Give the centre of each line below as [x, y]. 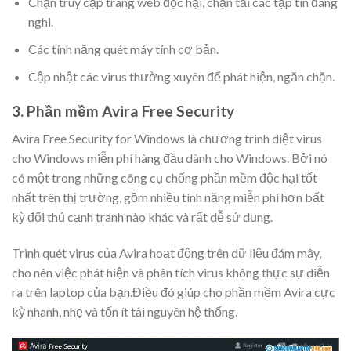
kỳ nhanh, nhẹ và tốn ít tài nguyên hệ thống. [125, 311]
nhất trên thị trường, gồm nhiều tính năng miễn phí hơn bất [168, 197]
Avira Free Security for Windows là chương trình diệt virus [167, 139]
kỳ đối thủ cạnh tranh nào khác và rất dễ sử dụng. [142, 217]
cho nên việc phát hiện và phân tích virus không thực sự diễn [171, 272]
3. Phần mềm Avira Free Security [123, 111]
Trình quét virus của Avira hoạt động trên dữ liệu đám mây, [166, 252]
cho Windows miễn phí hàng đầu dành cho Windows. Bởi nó [170, 158]
